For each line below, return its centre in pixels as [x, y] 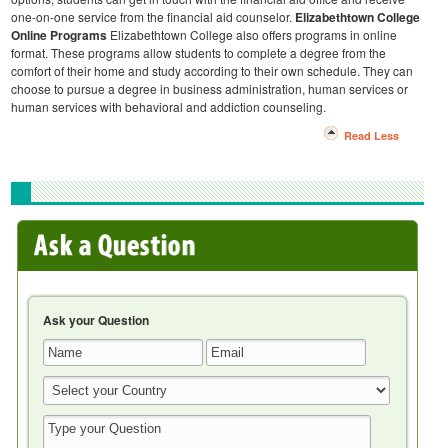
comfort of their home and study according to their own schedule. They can [212, 71]
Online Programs [59, 35]
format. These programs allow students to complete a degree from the [198, 53]
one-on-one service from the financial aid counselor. [151, 17]
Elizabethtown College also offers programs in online [252, 35]
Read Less [371, 136]
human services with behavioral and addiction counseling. [168, 107]
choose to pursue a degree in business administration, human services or [209, 89]
